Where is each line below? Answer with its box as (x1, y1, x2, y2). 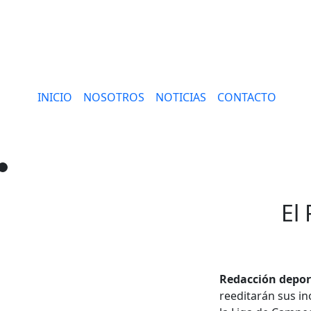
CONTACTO (217, 90, 277, 105)
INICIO (37, 90, 73, 105)
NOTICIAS (155, 90, 207, 105)
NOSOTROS (83, 90, 145, 105)
